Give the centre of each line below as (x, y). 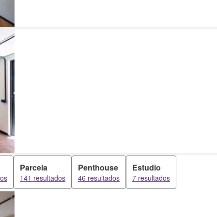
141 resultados (43, 178)
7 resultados (151, 178)
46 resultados (99, 178)
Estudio (147, 167)
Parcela (34, 167)
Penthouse (98, 167)
